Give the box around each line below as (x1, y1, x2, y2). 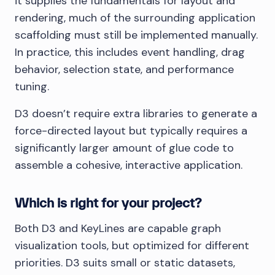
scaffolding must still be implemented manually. (15, 28, 258, 43)
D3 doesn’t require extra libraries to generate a (15, 106, 257, 122)
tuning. (15, 79, 49, 95)
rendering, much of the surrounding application (15, 10, 255, 26)
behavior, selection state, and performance (15, 62, 234, 77)
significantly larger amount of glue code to (15, 141, 234, 156)
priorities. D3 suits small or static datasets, (15, 255, 235, 271)
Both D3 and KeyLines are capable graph (15, 221, 221, 236)
